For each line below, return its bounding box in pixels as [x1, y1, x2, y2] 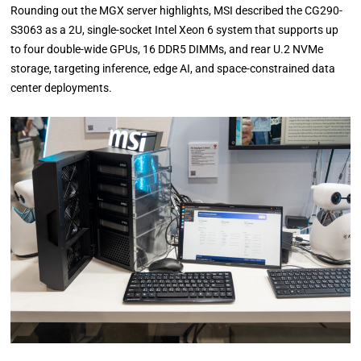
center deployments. [10, 81, 113, 94]
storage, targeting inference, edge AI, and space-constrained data [10, 61, 336, 75]
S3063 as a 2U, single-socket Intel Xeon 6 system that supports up [10, 23, 339, 36]
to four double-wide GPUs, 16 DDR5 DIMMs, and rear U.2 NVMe [10, 42, 324, 56]
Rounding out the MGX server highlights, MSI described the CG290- [10, 3, 343, 17]
